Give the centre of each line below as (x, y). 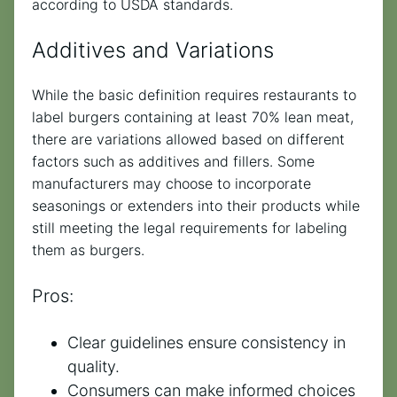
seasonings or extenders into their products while (196, 206)
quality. (93, 366)
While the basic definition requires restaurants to (194, 95)
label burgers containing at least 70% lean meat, (193, 117)
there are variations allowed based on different (188, 140)
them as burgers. (88, 250)
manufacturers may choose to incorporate (171, 184)
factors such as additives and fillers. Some (173, 162)
